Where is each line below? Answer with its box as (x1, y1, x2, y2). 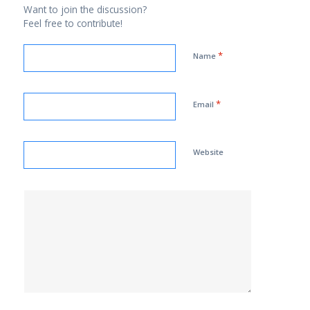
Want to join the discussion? (23, 3, 147, 16)
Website (192, 147, 224, 157)
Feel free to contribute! (23, 17, 122, 30)
